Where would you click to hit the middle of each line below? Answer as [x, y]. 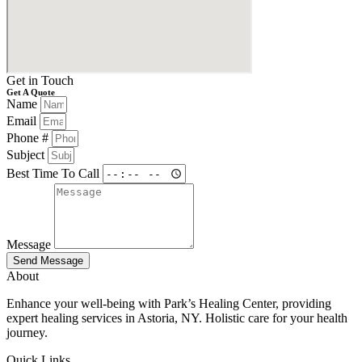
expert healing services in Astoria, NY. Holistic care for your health [177, 318]
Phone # [29, 138]
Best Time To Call [55, 173]
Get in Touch [40, 81]
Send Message [48, 261]
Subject [27, 155]
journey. [27, 333]
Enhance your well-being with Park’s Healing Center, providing [169, 304]
